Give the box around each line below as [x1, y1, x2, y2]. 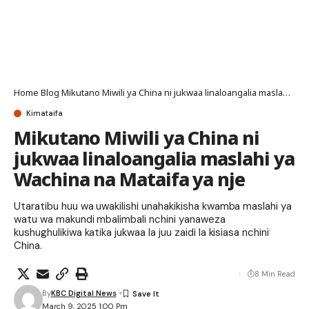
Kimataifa [26, 108, 63, 118]
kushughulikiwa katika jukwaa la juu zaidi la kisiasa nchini [14, 226, 270, 239]
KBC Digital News [50, 288, 117, 298]
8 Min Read [255, 269, 295, 279]
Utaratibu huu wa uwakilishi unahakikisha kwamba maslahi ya [14, 199, 292, 213]
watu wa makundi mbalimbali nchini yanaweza [14, 212, 226, 226]
